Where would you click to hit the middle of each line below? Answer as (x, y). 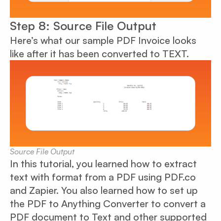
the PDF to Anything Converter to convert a (108, 204)
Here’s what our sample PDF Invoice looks (103, 40)
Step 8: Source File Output (83, 25)
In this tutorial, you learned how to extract (103, 164)
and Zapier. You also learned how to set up (104, 190)
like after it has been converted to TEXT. (99, 53)
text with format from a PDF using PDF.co (103, 177)
